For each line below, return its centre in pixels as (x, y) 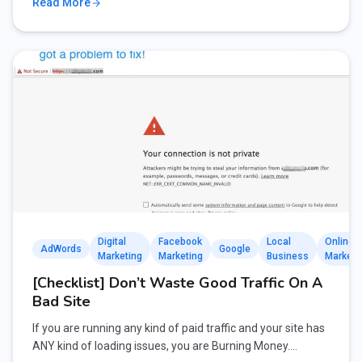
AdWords (61, 249)
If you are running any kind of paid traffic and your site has (179, 328)
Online (339, 242)
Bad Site (61, 301)
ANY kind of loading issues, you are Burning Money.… (165, 346)
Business (288, 256)
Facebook (180, 242)
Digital (112, 242)
